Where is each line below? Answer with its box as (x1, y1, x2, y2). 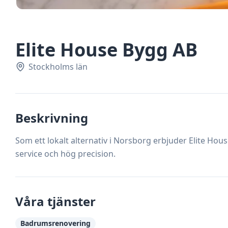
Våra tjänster (15, 193, 96, 210)
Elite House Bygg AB (15, 37, 198, 62)
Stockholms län (28, 61, 88, 72)
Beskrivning (15, 109, 88, 126)
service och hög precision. (15, 148, 116, 159)
